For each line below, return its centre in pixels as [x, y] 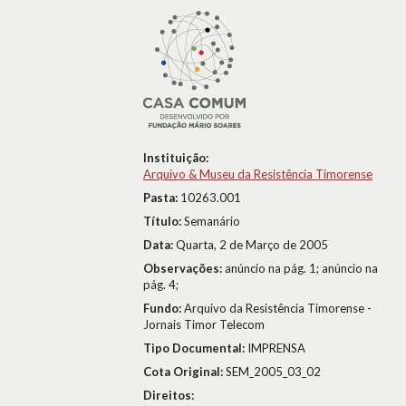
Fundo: [164, 308]
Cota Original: [184, 372]
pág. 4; [161, 285]
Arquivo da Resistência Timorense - [278, 308]
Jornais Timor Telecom [204, 324]
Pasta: [162, 198]
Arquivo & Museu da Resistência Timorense [258, 174]
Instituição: [176, 158]
